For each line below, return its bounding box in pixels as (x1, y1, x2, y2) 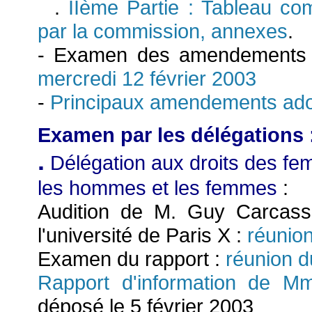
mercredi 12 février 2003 (38, 66, 256, 90)
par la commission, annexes (38, 19, 288, 42)
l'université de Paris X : (38, 224, 247, 247)
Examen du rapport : (38, 247, 220, 271)
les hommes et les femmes (38, 176, 277, 200)
